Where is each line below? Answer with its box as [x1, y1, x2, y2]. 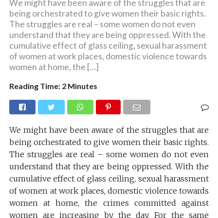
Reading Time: [9, 81, 62, 91]
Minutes [67, 81, 97, 91]
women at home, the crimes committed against [9, 198, 209, 208]
